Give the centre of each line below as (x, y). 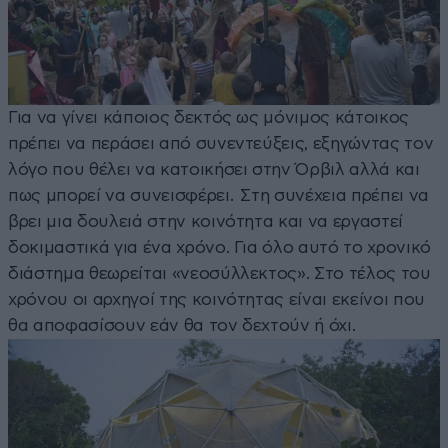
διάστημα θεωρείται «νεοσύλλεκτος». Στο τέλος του (219, 274)
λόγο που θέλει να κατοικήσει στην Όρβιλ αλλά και (214, 170)
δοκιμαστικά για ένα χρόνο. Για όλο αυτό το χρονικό (220, 248)
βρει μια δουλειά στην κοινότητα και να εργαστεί (206, 222)
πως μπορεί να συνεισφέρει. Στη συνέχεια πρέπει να (219, 196)
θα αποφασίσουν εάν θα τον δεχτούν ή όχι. (182, 326)
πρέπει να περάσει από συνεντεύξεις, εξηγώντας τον (221, 144)
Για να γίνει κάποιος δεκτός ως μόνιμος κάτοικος (209, 118)
